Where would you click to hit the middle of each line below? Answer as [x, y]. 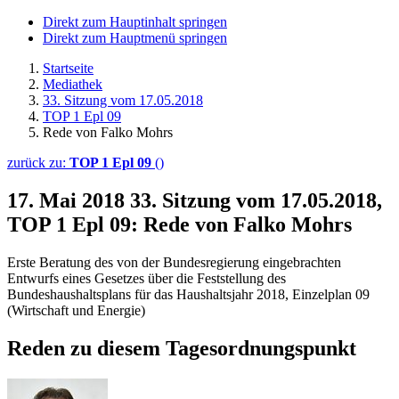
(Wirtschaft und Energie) [76, 310]
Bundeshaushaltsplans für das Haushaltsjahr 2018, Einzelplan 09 [188, 294]
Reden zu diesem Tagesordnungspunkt [182, 348]
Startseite [68, 68]
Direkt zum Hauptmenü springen [135, 38]
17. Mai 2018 [69, 200]
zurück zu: [38, 163]
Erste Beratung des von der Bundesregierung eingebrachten [174, 262]
